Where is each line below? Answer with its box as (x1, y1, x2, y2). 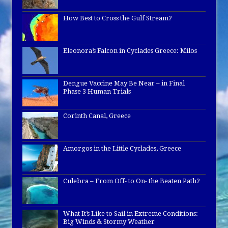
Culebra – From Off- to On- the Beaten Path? (63, 177, 200, 185)
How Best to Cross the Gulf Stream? (63, 14, 172, 22)
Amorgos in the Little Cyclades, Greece (63, 145, 181, 153)
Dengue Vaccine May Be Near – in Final (63, 79, 185, 88)
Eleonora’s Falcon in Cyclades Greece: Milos (63, 47, 197, 55)
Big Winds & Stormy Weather (63, 218, 155, 226)
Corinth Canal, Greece (63, 112, 131, 120)
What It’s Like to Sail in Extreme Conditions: (63, 210, 198, 218)
